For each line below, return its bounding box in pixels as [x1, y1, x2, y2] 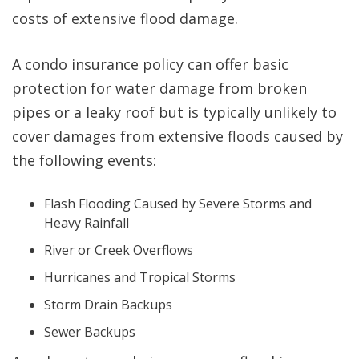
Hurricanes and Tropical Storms [44, 268, 236, 287]
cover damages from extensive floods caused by [12, 127, 343, 147]
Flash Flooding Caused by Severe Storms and [44, 195, 312, 213]
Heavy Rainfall [44, 214, 129, 232]
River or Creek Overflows [44, 241, 193, 260]
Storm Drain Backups [44, 296, 172, 314]
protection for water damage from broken [12, 79, 307, 99]
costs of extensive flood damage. [12, 9, 238, 29]
